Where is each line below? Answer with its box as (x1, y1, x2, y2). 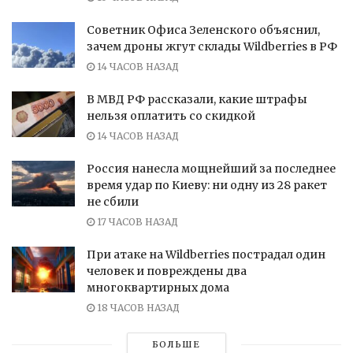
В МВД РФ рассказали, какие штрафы (87, 92, 307, 107)
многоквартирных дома (87, 281, 229, 295)
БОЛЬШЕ (152, 339, 201, 351)
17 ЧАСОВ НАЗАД (95, 216, 178, 229)
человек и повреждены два (87, 264, 247, 279)
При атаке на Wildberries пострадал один (87, 247, 325, 262)
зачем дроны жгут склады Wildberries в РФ (87, 39, 337, 54)
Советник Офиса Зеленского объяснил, (87, 23, 320, 38)
